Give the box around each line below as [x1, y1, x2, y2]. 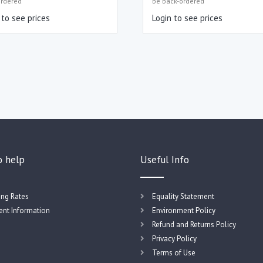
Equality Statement [152, 191, 214, 201]
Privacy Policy [152, 233, 197, 244]
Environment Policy [152, 205, 215, 215]
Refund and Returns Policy [152, 219, 236, 230]
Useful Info [140, 153, 189, 166]
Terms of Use [152, 247, 195, 258]
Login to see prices [152, 12, 223, 24]
